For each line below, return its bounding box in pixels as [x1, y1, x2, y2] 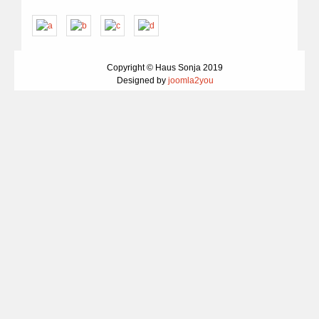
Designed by [116, 75, 168, 85]
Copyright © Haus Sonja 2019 [107, 63, 223, 73]
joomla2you [167, 75, 214, 85]
